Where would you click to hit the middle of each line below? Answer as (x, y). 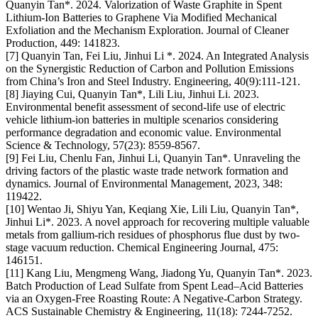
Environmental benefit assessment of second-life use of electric (146, 107)
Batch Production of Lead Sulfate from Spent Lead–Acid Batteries (154, 286)
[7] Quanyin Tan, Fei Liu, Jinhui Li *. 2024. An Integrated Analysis (157, 56)
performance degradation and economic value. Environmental (143, 133)
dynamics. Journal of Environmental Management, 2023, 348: (144, 184)
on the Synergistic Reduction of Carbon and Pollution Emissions (150, 69)
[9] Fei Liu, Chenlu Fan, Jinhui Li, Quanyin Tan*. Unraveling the (153, 158)
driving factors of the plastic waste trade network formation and (147, 171)
